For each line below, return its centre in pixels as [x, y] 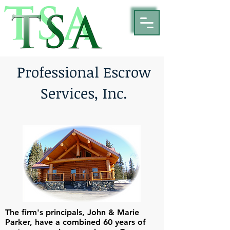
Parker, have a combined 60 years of [75, 222]
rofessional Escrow [88, 72]
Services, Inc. [84, 93]
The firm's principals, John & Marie [72, 212]
